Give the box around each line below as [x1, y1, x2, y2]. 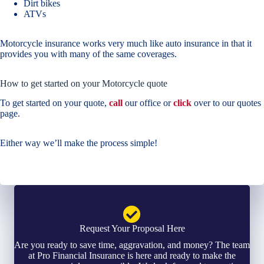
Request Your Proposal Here [79, 223, 185, 233]
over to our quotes [192, 97, 261, 108]
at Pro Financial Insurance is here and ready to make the [28, 250, 236, 260]
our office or [123, 97, 173, 108]
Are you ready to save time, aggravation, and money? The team [14, 239, 250, 250]
